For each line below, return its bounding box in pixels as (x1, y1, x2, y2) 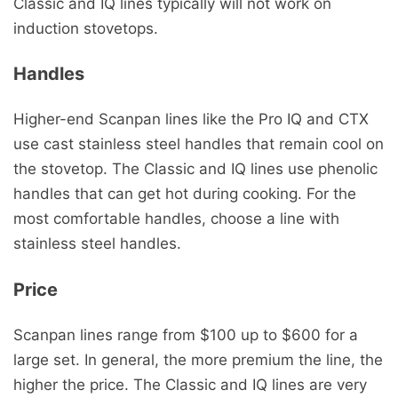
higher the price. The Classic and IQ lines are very (13, 375, 367, 394)
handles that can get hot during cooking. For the (13, 185, 356, 203)
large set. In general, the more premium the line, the (13, 350, 383, 369)
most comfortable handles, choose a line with (13, 210, 339, 228)
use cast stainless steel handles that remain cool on (13, 135, 384, 154)
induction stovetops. (13, 19, 158, 37)
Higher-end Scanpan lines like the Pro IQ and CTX (13, 110, 369, 129)
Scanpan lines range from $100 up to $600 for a (13, 325, 358, 344)
